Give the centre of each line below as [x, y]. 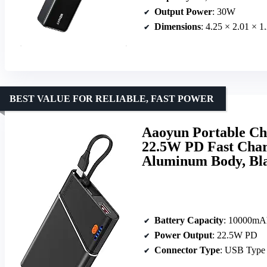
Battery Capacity [189, 220]
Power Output [183, 235]
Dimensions [178, 27]
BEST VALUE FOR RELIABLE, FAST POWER [112, 99]
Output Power [183, 12]
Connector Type [187, 250]
